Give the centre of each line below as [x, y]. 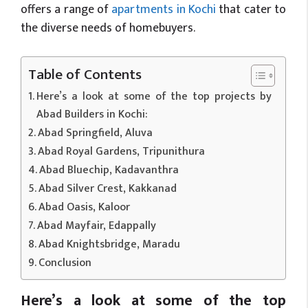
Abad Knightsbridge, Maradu [110, 244]
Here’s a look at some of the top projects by [154, 97]
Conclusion [65, 263]
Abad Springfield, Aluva [96, 133]
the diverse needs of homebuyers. [108, 28]
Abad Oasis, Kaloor [85, 207]
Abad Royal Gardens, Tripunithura [122, 152]
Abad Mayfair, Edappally [97, 226]
